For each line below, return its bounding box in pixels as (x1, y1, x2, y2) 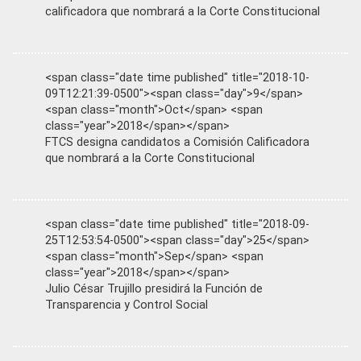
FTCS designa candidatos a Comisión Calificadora (45, 135, 309, 149)
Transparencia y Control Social (45, 298, 208, 312)
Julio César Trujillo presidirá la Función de (45, 282, 263, 296)
